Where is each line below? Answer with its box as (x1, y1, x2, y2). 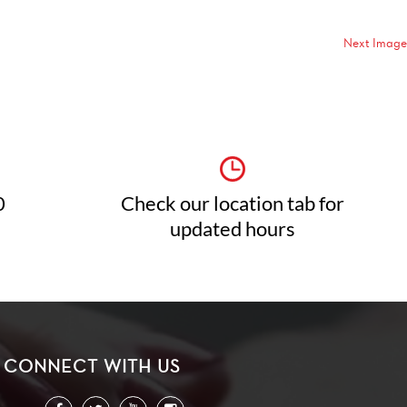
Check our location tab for (121, 191, 344, 215)
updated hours (170, 216, 295, 241)
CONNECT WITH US (4, 355, 182, 377)
